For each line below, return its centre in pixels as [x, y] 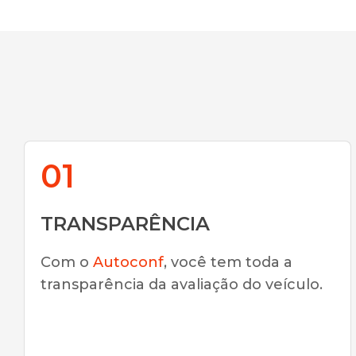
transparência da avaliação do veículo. [182, 284]
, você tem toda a [228, 262]
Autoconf [128, 262]
